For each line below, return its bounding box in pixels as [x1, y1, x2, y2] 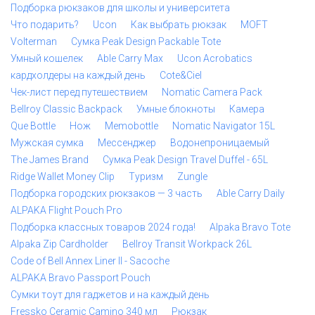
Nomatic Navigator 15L [172, 120, 275, 131]
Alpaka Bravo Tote [210, 221, 290, 233]
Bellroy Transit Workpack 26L [122, 238, 252, 250]
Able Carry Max [97, 53, 163, 64]
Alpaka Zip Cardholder [11, 238, 108, 250]
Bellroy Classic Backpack [11, 103, 122, 115]
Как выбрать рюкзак [131, 19, 226, 30]
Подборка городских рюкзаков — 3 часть [11, 188, 202, 199]
